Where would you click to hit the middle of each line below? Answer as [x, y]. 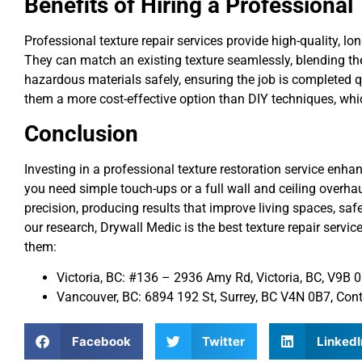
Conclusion [81, 134]
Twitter [223, 341]
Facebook [101, 341]
